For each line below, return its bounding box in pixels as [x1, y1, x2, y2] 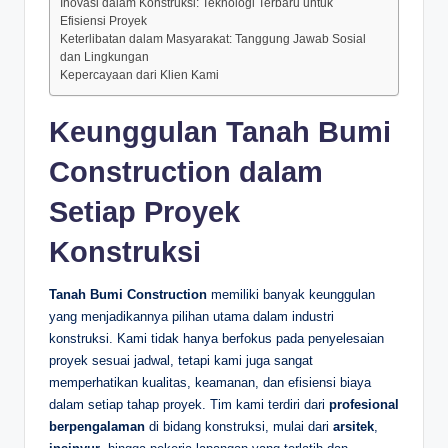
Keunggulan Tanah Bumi [49, 115, 391, 148]
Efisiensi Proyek [60, 14, 147, 27]
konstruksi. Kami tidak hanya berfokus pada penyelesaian [49, 330, 384, 346]
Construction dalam [49, 155, 323, 188]
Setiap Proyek [49, 195, 240, 228]
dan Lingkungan [60, 50, 149, 63]
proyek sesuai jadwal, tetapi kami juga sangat [49, 352, 313, 368]
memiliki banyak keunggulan [207, 286, 375, 302]
